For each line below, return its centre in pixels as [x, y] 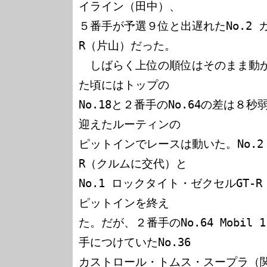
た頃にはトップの [124, 85]
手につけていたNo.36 [138, 242]
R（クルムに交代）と [133, 164]
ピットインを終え [124, 203]
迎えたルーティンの [130, 124]
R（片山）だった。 [127, 46]
